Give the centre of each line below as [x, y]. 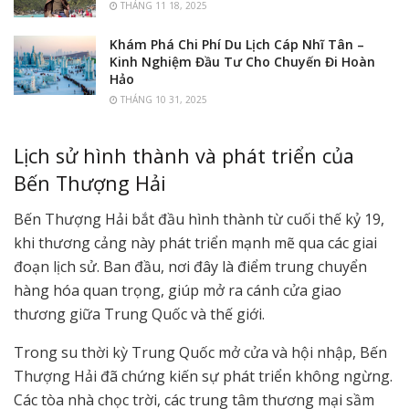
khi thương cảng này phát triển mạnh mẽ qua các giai [195, 242]
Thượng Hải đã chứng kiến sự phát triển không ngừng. [203, 376]
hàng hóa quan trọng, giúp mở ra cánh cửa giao [178, 290]
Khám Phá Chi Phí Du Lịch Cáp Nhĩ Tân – [237, 45]
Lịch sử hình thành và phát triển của [184, 155]
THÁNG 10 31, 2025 [163, 100]
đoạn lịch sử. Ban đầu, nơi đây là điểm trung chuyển [190, 266]
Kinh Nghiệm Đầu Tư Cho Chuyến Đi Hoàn [242, 62]
